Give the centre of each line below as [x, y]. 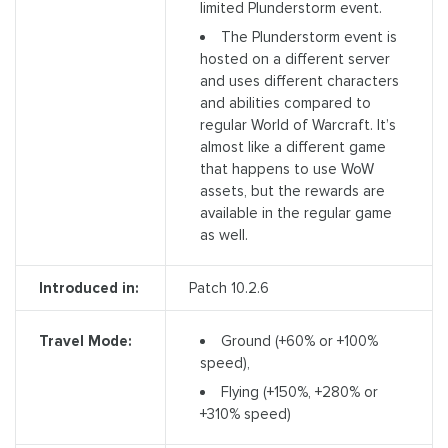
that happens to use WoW [286, 169]
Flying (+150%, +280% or [299, 392]
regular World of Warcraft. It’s [297, 125]
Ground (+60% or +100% [299, 340]
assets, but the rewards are [292, 191]
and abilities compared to [285, 103]
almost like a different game [292, 147]
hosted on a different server [294, 59]
